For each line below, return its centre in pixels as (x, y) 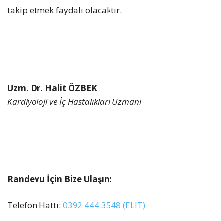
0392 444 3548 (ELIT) (104, 205)
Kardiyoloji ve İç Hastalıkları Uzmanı (74, 101)
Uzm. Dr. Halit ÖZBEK (52, 88)
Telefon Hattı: (35, 205)
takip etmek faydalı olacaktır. (65, 10)
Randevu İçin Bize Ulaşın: (60, 179)
